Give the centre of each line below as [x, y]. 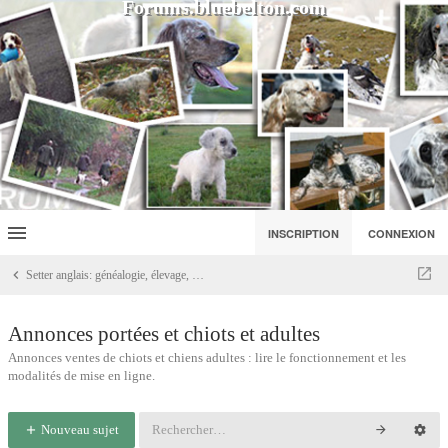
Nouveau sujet [78, 429]
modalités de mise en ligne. [81, 375]
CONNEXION [401, 233]
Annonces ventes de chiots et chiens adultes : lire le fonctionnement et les [207, 357]
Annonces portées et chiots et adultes [164, 334]
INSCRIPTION [303, 233]
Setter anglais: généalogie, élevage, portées [198, 275]
